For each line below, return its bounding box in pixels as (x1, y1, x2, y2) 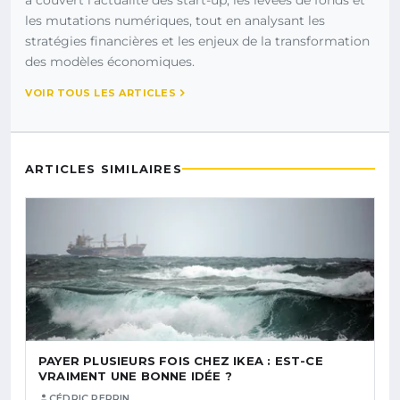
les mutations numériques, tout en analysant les (25, 12, 325, 29)
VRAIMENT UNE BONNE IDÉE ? (38, 368, 232, 383)
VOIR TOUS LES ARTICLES (25, 86, 176, 99)
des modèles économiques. (25, 53, 195, 70)
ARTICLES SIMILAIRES (25, 161, 182, 176)
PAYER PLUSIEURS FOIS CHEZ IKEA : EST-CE (38, 353, 323, 368)
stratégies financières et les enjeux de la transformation (25, 32, 370, 49)
